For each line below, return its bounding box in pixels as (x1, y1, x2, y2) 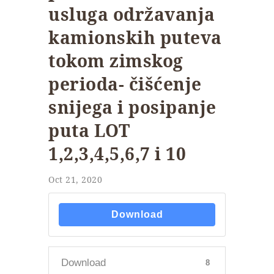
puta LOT (48, 119, 130, 143)
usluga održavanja (48, 2, 215, 26)
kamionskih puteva (48, 26, 222, 50)
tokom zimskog (48, 49, 183, 73)
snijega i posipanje (48, 95, 217, 119)
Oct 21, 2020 (48, 174, 102, 186)
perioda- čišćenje (48, 72, 202, 96)
